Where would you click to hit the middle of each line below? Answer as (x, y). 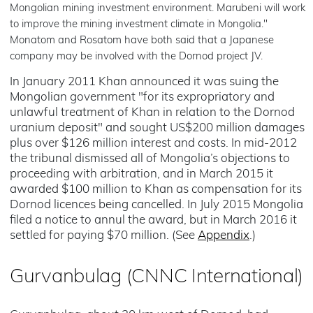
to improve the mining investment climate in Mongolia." (139, 25)
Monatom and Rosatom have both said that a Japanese (142, 41)
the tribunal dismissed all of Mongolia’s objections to (150, 159)
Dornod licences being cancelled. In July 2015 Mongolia (156, 205)
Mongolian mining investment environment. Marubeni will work (158, 9)
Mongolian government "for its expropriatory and (142, 97)
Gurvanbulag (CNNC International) (157, 277)
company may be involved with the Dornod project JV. (136, 57)
